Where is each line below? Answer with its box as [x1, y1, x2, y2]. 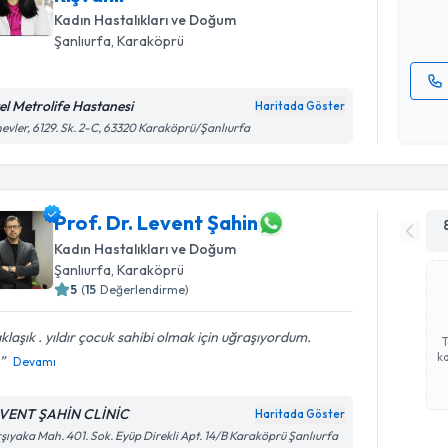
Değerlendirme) [100, 281, 190, 297]
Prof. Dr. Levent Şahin [54, 210, 259, 235]
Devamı [13, 353, 57, 369]
